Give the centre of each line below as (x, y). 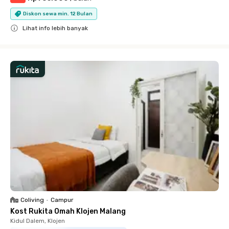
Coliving (32, 200)
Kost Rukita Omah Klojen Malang (68, 211)
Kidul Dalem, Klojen (38, 221)
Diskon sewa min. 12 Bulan (58, 14)
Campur (62, 200)
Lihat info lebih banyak (55, 28)
